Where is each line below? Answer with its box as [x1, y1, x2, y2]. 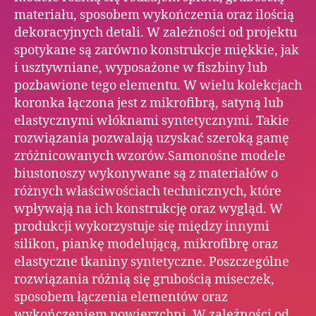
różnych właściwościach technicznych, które [14, 183, 281, 200]
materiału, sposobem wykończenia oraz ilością [14, 6, 294, 23]
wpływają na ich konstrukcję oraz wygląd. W [14, 200, 283, 217]
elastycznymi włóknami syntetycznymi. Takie [14, 112, 289, 129]
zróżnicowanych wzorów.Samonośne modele [14, 147, 286, 164]
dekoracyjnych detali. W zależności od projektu [14, 24, 297, 41]
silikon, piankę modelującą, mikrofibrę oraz [14, 236, 278, 253]
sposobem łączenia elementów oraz [14, 288, 228, 305]
